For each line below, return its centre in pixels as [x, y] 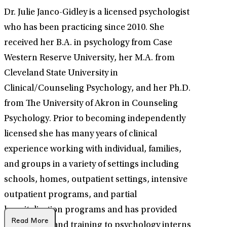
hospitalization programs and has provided [90, 211]
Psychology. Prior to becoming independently [95, 119]
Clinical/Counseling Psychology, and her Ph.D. [97, 89]
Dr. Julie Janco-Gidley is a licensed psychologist [97, 13]
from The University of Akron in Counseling [91, 104]
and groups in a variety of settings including [91, 165]
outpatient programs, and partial [70, 195]
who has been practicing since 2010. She [84, 28]
